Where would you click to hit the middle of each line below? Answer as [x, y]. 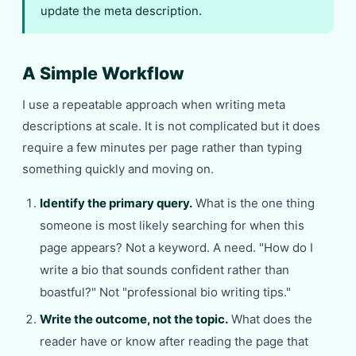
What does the [270, 319]
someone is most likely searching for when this [172, 225]
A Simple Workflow [103, 73]
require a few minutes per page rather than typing [162, 147]
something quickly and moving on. [118, 169]
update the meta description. [121, 11]
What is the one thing [253, 203]
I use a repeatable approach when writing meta [154, 104]
